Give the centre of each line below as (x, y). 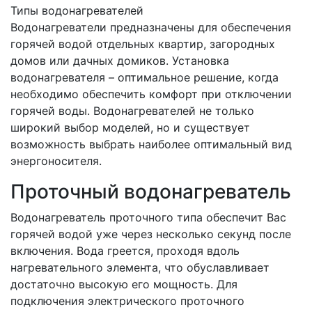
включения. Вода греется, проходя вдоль (125, 250)
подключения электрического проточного (127, 301)
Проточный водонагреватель (151, 191)
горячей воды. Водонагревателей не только (132, 110)
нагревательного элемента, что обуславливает (140, 267)
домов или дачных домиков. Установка (120, 60)
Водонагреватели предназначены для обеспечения (151, 27)
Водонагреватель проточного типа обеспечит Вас (148, 217)
